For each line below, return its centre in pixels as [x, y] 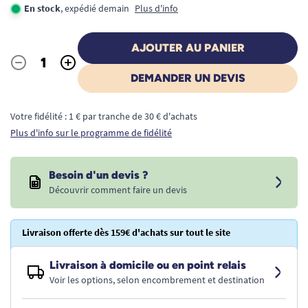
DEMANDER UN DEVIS [188, 78]
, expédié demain [95, 8]
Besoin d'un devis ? [98, 175]
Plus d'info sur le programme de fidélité [91, 133]
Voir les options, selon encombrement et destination [157, 280]
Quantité [30, 70]
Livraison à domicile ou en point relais [148, 265]
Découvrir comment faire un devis [118, 190]
